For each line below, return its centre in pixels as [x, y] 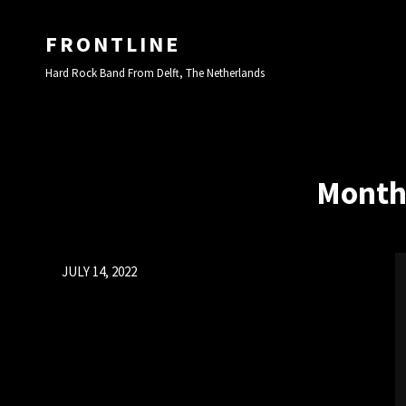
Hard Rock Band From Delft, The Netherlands [155, 73]
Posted [65, 263]
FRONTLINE [113, 44]
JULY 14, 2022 [99, 271]
